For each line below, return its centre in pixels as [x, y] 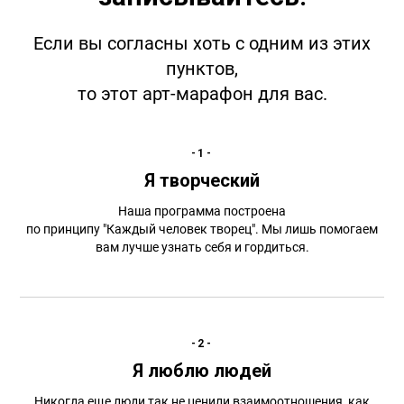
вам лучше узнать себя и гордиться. [202, 247]
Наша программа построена [202, 211]
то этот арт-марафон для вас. [202, 94]
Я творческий [202, 180]
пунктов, [202, 69]
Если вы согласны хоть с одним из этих [202, 43]
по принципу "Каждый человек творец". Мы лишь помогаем [202, 229]
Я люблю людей [202, 371]
